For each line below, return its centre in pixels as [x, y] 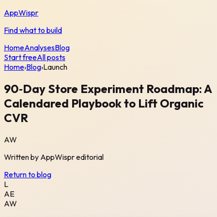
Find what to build [33, 30]
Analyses [39, 47]
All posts [51, 57]
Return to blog [28, 174]
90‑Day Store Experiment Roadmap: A [108, 88]
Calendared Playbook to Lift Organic [104, 103]
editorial [89, 157]
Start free [20, 57]
